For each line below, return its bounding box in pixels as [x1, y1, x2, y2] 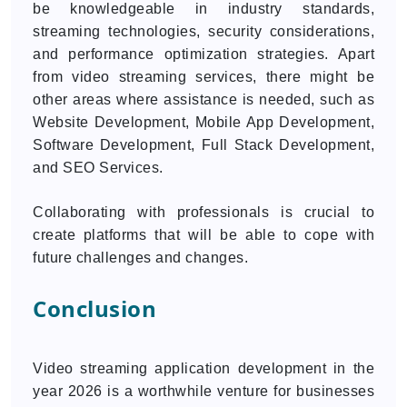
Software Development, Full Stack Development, [33, 137, 374, 153]
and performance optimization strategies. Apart [33, 46, 374, 62]
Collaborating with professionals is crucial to [33, 204, 374, 220]
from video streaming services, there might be [33, 69, 374, 84]
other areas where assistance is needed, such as [33, 92, 374, 107]
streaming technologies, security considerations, [33, 24, 374, 39]
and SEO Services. [33, 160, 164, 175]
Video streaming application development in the [33, 361, 374, 376]
